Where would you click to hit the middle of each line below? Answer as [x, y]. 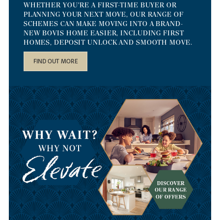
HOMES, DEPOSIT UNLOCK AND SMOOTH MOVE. [109, 42]
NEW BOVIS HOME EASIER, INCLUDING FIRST [104, 33]
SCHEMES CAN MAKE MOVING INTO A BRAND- [103, 24]
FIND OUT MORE [55, 61]
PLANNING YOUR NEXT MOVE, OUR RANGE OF [103, 14]
